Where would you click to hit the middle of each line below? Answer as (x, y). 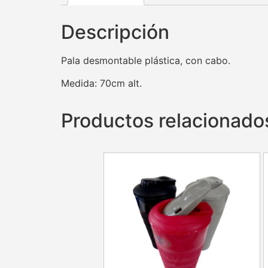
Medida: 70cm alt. (101, 83)
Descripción (115, 32)
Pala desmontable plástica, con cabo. (146, 60)
